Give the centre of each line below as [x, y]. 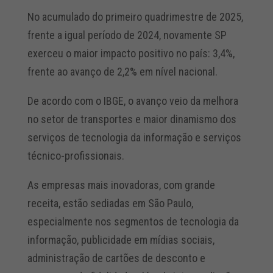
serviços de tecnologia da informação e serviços [134, 138]
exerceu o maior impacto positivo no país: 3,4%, [131, 54]
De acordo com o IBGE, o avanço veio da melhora [133, 101]
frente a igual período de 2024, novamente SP [127, 35]
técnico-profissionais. [76, 156]
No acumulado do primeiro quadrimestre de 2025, [135, 17]
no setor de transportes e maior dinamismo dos [132, 119]
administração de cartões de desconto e [116, 258]
